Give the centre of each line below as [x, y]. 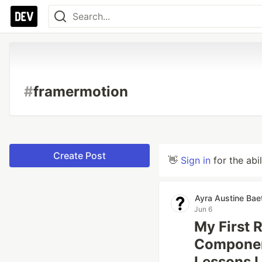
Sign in [196, 160]
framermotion [81, 92]
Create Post [80, 156]
